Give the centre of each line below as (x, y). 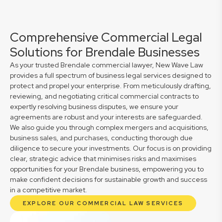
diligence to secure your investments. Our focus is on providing (111, 148)
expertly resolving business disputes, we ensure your (94, 107)
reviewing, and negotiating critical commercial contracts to (104, 96)
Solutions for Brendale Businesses (105, 52)
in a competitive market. (49, 190)
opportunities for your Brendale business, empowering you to (107, 169)
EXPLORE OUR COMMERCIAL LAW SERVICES (103, 203)
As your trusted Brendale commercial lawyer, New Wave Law (107, 65)
